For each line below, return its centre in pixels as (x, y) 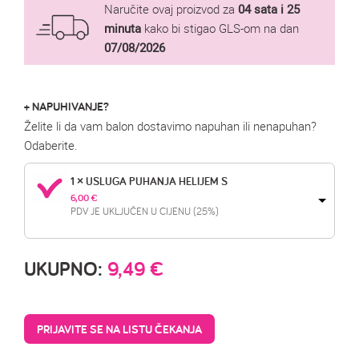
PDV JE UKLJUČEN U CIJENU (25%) (145, 211)
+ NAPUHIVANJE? (67, 107)
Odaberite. (51, 145)
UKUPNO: (66, 269)
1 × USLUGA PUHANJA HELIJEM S (149, 182)
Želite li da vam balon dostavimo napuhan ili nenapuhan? (170, 126)
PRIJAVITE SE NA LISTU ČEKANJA (119, 329)
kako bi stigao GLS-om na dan (220, 28)
